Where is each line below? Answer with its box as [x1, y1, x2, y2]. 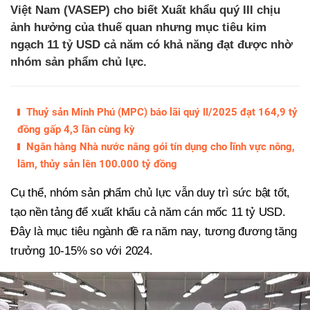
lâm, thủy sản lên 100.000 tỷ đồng [17, 157, 177, 170]
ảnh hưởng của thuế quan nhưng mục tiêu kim [10, 20, 266, 34]
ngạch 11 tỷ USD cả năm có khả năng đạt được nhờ [10, 37, 293, 51]
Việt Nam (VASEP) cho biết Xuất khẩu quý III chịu [10, 3, 280, 17]
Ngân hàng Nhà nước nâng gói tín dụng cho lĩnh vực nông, [24, 140, 295, 153]
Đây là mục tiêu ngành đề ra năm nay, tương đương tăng [10, 224, 297, 238]
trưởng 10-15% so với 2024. [10, 244, 153, 257]
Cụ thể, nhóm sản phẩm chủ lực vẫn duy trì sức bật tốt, [10, 185, 291, 199]
